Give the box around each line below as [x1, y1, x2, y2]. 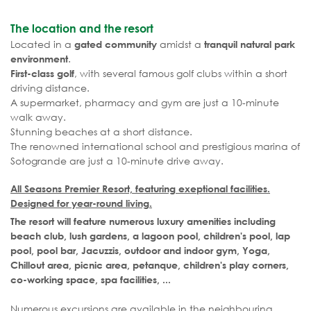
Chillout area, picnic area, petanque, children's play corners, [10, 259, 289, 271]
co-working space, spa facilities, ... [10, 274, 171, 286]
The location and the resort [10, 22, 156, 35]
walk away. [10, 110, 66, 124]
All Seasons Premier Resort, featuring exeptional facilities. [10, 183, 270, 195]
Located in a [10, 37, 74, 51]
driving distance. [10, 81, 90, 95]
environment [10, 53, 68, 65]
